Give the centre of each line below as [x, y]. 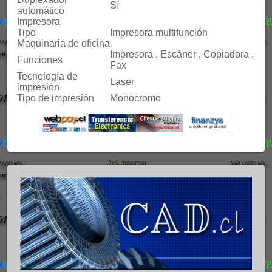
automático [41, 10]
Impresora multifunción [159, 32]
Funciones [40, 59]
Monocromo [136, 98]
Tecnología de [48, 76]
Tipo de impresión [56, 98]
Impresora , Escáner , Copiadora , [182, 54]
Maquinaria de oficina [64, 43]
